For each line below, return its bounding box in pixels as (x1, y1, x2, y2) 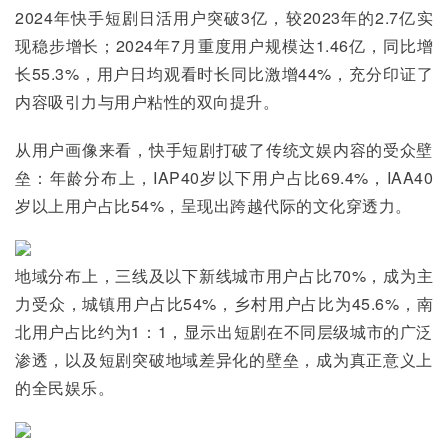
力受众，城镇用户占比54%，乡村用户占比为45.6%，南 (15, 292, 433, 315)
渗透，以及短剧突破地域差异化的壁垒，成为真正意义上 (15, 348, 433, 371)
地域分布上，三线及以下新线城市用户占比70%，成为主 (15, 264, 433, 287)
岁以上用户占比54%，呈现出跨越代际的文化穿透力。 (15, 194, 412, 217)
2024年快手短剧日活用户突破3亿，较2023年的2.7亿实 (15, 6, 433, 29)
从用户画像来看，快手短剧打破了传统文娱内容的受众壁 (15, 138, 433, 161)
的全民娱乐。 (15, 376, 114, 399)
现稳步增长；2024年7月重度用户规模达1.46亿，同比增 (15, 34, 433, 57)
